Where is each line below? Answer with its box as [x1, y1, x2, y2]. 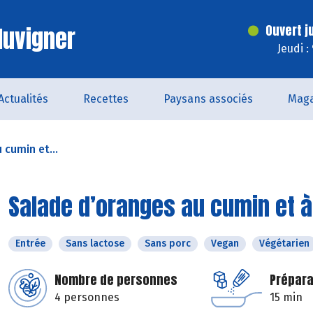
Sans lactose [66, 238, 124, 249]
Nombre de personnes [54, 270, 177, 289]
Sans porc [145, 238, 191, 249]
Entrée [15, 238, 45, 249]
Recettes [83, 92, 129, 105]
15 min [270, 291, 303, 304]
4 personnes [54, 291, 119, 304]
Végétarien [259, 238, 310, 249]
